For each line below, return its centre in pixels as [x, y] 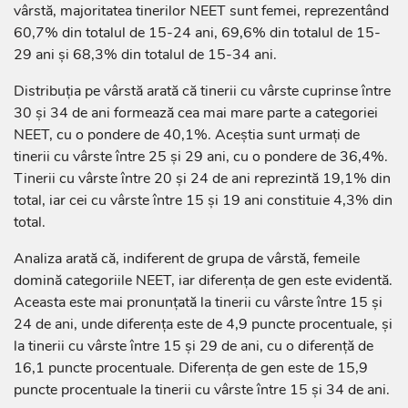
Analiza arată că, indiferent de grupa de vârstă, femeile [187, 259]
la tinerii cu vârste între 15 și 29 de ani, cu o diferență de [194, 347]
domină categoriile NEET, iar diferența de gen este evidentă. [203, 281]
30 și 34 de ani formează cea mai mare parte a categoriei [196, 113]
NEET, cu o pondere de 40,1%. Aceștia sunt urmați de [187, 135]
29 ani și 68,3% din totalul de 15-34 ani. [145, 55]
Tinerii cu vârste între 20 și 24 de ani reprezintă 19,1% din [202, 179]
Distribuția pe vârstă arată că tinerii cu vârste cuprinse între [202, 92]
